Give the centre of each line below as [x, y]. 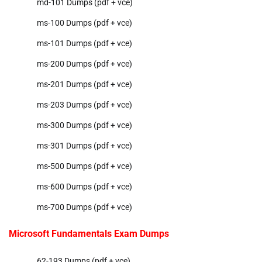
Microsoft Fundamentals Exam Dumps [89, 233]
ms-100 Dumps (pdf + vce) [85, 23]
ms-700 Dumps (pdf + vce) [85, 207]
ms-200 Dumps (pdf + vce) [85, 63]
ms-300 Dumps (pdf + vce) [85, 125]
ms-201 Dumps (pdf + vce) [85, 84]
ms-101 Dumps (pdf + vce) [85, 43]
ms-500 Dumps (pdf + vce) [85, 166]
